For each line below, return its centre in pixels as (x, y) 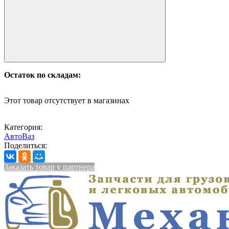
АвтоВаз (19, 136)
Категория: (23, 127)
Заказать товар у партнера (49, 167)
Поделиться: (26, 146)
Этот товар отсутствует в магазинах (67, 101)
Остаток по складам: (42, 75)
